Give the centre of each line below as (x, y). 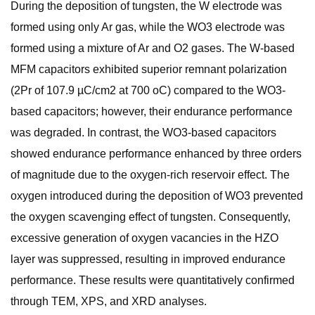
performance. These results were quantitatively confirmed (153, 280)
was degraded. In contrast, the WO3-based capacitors (143, 133)
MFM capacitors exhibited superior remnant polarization (149, 69)
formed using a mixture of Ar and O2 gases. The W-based (153, 48)
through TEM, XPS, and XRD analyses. (109, 301)
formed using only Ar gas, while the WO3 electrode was (148, 27)
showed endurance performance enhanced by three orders (156, 154)
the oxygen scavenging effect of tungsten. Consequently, (150, 217)
